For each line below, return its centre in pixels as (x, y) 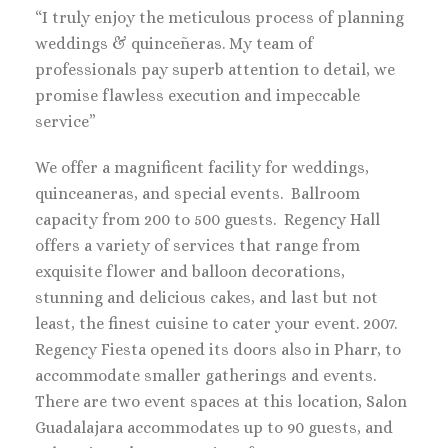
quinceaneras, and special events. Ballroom (197, 193)
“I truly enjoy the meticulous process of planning (219, 17)
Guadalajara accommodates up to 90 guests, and (214, 427)
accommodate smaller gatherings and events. (207, 375)
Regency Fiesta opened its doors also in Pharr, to (218, 349)
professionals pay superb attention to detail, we (215, 69)
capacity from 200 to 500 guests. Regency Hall (207, 219)
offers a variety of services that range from (197, 245)
